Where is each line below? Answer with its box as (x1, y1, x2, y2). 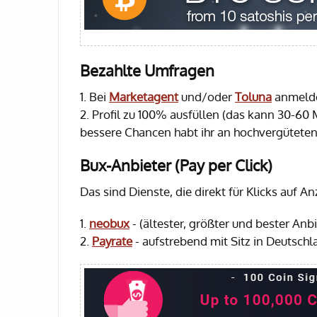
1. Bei (80, 89, 109, 104)
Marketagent (109, 89, 178, 104)
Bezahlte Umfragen (80, 60, 214, 80)
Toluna (235, 89, 272, 104)
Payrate (92, 234, 132, 248)
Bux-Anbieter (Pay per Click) (80, 155, 272, 175)
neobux (89, 216, 129, 231)
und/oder (178, 89, 235, 104)
